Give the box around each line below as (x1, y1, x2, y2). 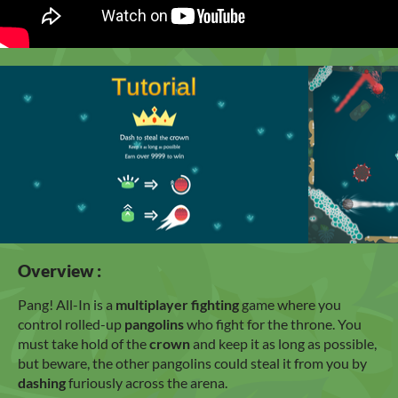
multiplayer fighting (115, 295, 242, 313)
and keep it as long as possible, (193, 334, 377, 352)
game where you (242, 295, 341, 313)
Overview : (18, 260, 101, 281)
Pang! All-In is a (18, 295, 115, 313)
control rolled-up (18, 314, 124, 332)
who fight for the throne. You (187, 314, 362, 332)
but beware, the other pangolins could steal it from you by (18, 354, 367, 371)
